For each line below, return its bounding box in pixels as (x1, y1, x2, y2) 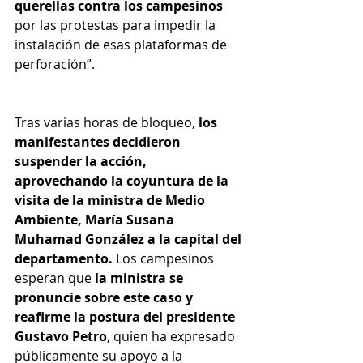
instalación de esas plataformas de (15, 36, 230, 54)
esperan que (15, 269, 95, 288)
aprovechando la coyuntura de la (15, 172, 232, 190)
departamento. (15, 250, 116, 268)
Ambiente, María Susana (15, 211, 177, 229)
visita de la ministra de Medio (15, 191, 208, 210)
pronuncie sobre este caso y (15, 288, 196, 307)
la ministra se (95, 269, 186, 288)
